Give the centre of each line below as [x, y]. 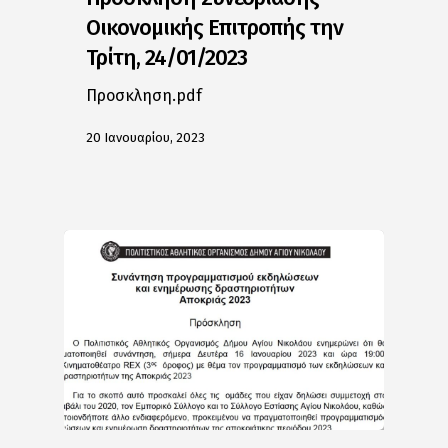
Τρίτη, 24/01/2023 [167, 58]
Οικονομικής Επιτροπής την [215, 28]
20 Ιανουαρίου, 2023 [146, 138]
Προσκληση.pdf [144, 96]
